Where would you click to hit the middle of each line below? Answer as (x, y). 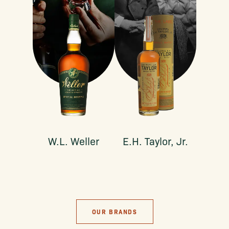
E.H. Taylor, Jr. (155, 141)
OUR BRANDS (114, 212)
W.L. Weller (74, 141)
